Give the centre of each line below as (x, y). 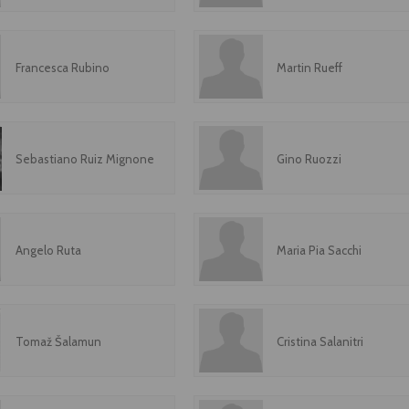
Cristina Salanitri (320, 341)
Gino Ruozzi (309, 159)
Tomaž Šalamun (58, 341)
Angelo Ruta (48, 250)
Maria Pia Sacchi (320, 250)
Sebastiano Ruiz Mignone (84, 159)
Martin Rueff (310, 68)
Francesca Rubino (62, 68)
